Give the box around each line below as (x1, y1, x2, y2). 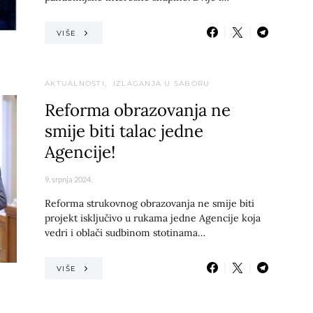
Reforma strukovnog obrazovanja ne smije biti (45, 197, 254, 210)
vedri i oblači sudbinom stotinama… (45, 226, 205, 239)
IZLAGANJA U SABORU (112, 79, 210, 88)
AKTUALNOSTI (45, 79, 105, 88)
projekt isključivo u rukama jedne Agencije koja (45, 212, 261, 224)
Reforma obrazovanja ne (45, 99, 231, 121)
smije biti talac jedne (45, 120, 203, 142)
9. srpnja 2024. (45, 175, 92, 184)
